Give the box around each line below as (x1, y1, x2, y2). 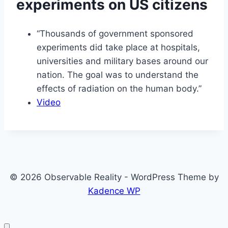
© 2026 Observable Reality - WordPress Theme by (9, 172, 219, 183)
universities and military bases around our (37, 56, 208, 67)
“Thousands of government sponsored (37, 28, 193, 39)
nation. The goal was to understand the (37, 70, 198, 80)
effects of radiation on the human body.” (37, 83, 202, 94)
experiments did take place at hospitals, (37, 42, 200, 53)
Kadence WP (88, 186, 140, 196)
